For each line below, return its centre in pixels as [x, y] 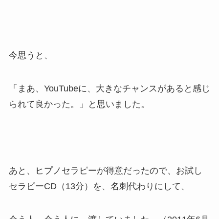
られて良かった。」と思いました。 [79, 104]
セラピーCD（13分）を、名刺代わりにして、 [99, 186]
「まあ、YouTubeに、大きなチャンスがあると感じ [109, 89]
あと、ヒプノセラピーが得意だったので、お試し [105, 170]
